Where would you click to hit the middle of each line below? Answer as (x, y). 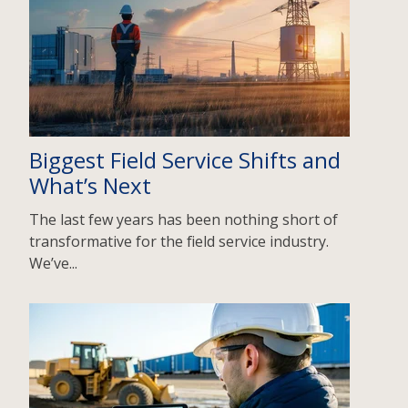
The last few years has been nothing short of (184, 219)
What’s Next (90, 185)
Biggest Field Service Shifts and (185, 159)
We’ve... (53, 263)
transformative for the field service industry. (179, 241)
